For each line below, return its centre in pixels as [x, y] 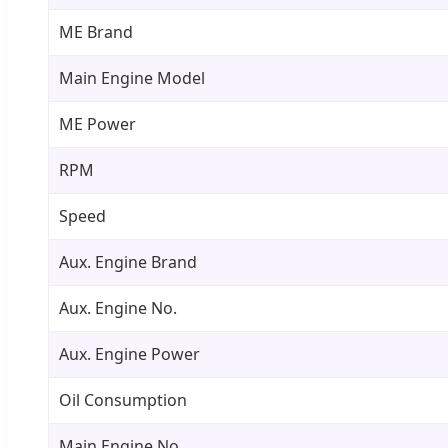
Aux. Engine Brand [128, 261]
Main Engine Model [132, 77]
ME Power [97, 123]
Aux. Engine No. [118, 307]
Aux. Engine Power [129, 353]
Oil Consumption [123, 399]
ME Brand [96, 31]
